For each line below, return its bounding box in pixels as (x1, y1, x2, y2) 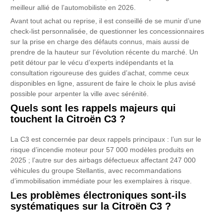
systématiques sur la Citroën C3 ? (10, 201, 171, 212)
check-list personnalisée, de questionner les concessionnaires (10, 28, 205, 36)
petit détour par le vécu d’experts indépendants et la (10, 59, 174, 67)
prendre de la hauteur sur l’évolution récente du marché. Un (10, 49, 199, 56)
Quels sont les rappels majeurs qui (10, 103, 176, 114)
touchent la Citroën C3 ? (10, 113, 126, 125)
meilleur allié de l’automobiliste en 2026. (10, 3, 136, 11)
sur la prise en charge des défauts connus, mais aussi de (10, 38, 190, 46)
